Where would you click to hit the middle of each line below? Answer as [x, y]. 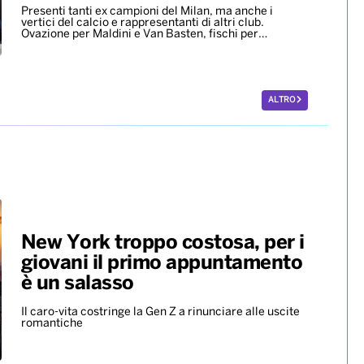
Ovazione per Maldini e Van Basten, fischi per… [144, 35]
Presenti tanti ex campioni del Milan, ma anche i [147, 12]
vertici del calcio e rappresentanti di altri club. [142, 24]
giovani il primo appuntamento [161, 264]
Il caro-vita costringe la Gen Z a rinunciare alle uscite [160, 313]
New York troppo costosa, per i [162, 244]
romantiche [53, 324]
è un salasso [77, 284]
